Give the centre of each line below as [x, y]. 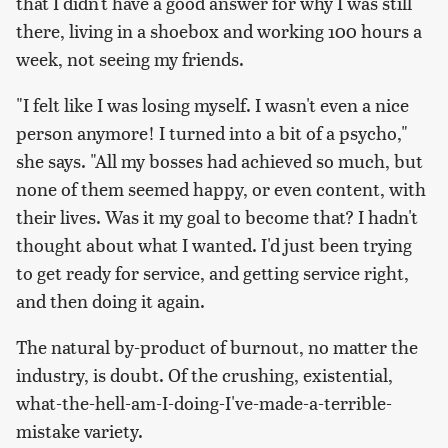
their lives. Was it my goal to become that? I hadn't [217, 217]
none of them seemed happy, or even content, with [221, 189]
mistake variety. [79, 431]
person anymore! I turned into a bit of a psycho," [212, 133]
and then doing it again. [110, 301]
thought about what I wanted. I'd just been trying [214, 245]
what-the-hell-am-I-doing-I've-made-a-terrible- [204, 403]
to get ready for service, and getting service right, [212, 273]
